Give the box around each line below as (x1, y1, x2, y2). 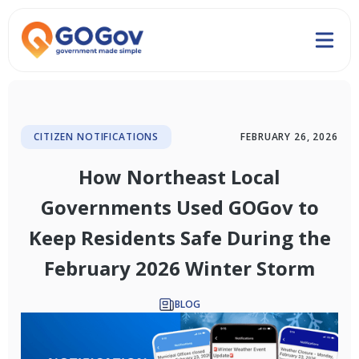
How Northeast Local (79, 163, 280, 191)
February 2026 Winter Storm (44, 255, 315, 282)
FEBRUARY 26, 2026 (240, 130, 338, 144)
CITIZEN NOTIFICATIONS (34, 130, 159, 144)
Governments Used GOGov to (40, 194, 319, 221)
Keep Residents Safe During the (28, 224, 331, 252)
